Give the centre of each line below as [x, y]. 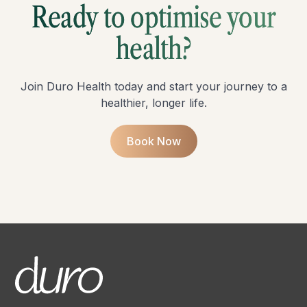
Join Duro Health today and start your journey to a [153, 86]
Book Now [153, 141]
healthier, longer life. [153, 103]
